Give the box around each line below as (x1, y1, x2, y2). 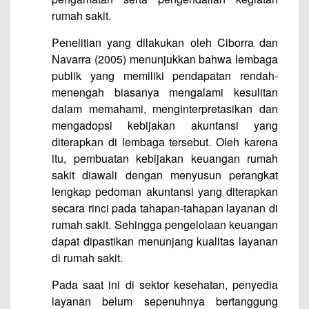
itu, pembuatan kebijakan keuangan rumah (52, 150, 278, 166)
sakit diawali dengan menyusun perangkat (52, 167, 278, 183)
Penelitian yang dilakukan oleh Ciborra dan (52, 34, 278, 50)
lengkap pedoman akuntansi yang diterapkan (52, 183, 278, 199)
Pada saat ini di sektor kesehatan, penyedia (52, 277, 278, 292)
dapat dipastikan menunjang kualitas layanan (52, 233, 278, 249)
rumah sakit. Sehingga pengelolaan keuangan (52, 217, 278, 232)
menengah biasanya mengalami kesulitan (52, 84, 278, 100)
